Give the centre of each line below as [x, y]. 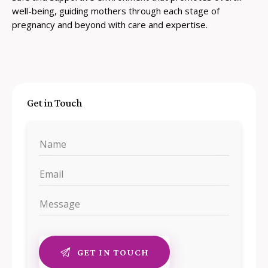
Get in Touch [54, 103]
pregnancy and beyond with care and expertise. [110, 24]
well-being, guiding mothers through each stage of [116, 10]
